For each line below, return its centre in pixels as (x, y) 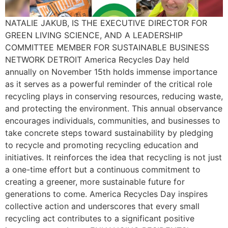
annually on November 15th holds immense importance (111, 72)
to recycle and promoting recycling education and (102, 145)
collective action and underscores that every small (102, 206)
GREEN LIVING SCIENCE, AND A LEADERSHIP (94, 35)
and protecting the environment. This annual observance (114, 109)
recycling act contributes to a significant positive (100, 219)
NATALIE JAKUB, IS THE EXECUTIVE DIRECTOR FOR (106, 23)
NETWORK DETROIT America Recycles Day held (97, 60)
